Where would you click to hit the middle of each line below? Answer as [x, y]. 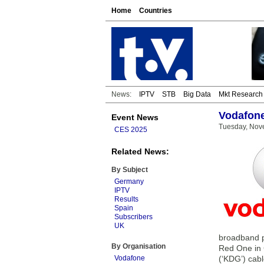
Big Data [197, 94]
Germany [129, 181]
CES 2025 [131, 130]
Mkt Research [241, 94]
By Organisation [138, 246]
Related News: [140, 151]
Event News [135, 117]
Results [126, 199]
